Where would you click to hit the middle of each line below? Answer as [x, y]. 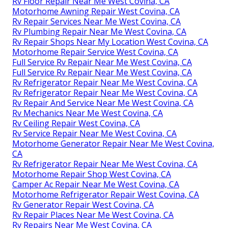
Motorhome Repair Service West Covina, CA [95, 52]
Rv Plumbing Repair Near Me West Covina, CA [99, 31]
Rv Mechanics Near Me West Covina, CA [88, 113]
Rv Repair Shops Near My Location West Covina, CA [110, 41]
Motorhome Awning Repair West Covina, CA [96, 11]
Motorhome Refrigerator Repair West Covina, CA [106, 194]
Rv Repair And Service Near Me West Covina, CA [103, 103]
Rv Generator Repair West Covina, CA [83, 204]
